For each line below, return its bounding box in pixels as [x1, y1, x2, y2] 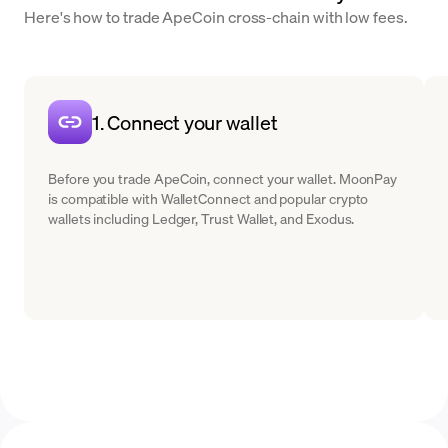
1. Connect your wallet [92, 109, 278, 135]
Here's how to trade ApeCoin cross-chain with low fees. [24, 6, 408, 27]
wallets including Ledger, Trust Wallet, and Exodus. [48, 209, 355, 227]
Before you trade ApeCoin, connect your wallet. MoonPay [48, 169, 398, 187]
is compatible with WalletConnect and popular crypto [48, 189, 369, 207]
